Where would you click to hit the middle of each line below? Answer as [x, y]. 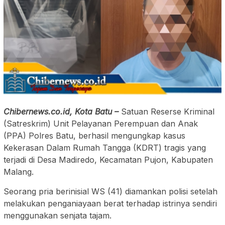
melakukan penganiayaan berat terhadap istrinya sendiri [110, 204]
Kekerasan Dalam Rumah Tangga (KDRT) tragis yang [105, 148]
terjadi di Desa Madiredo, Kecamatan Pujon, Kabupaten [108, 160]
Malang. [19, 172]
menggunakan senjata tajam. [58, 216]
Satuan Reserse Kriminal [168, 112]
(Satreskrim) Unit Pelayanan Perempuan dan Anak [101, 124]
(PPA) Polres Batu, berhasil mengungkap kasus [94, 136]
